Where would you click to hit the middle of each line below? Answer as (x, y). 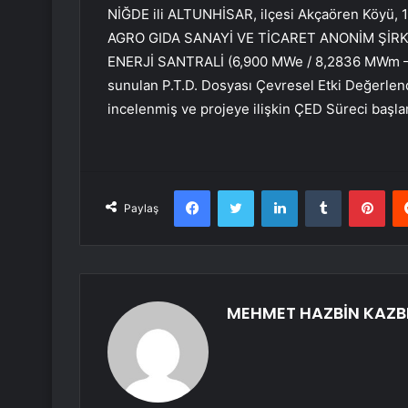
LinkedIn (321, 190)
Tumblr (360, 190)
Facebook (237, 190)
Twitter (273, 190)
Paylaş (141, 209)
